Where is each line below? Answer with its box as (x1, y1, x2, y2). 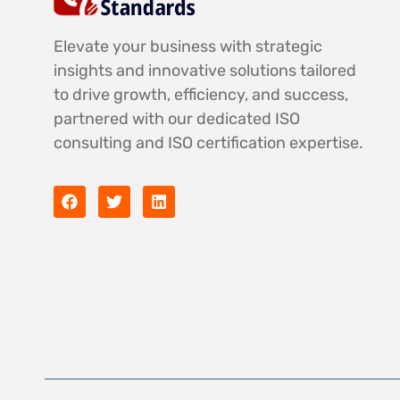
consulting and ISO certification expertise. (54, 132, 363, 153)
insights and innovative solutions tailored (54, 60, 356, 80)
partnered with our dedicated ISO (54, 108, 300, 129)
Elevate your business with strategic (54, 36, 322, 56)
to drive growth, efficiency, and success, (54, 84, 348, 104)
